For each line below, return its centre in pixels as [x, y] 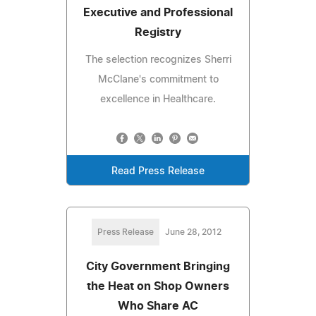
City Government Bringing [158, 266]
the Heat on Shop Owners [158, 286]
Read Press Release [158, 171]
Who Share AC [158, 306]
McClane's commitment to [158, 79]
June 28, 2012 [193, 232]
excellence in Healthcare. [158, 99]
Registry [158, 32]
